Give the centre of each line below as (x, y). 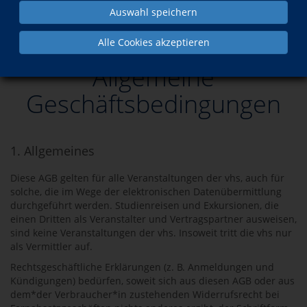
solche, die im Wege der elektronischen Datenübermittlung (146, 192)
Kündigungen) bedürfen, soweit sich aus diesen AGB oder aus (152, 281)
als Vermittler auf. (51, 246)
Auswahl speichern (153, 12)
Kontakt (65, 17)
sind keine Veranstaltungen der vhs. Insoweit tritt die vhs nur (151, 233)
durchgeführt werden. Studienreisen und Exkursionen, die (145, 205)
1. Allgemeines (52, 151)
